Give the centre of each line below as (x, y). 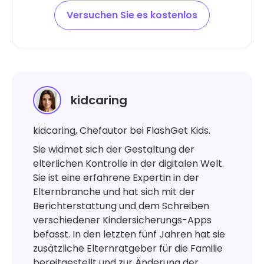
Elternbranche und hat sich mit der (114, 192)
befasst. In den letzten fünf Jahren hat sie (129, 234)
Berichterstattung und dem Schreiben (121, 206)
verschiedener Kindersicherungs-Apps (122, 220)
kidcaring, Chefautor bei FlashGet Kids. (122, 130)
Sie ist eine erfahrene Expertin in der (116, 177)
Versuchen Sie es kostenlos (132, 15)
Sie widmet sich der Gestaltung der (114, 149)
